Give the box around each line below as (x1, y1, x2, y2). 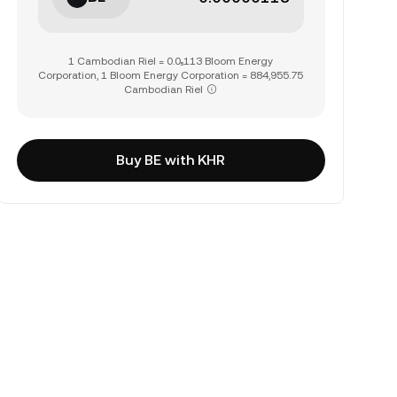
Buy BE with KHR (116, 152, 226, 168)
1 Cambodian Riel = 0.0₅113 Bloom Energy (68, 55, 274, 67)
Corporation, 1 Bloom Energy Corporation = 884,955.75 (38, 69, 304, 82)
